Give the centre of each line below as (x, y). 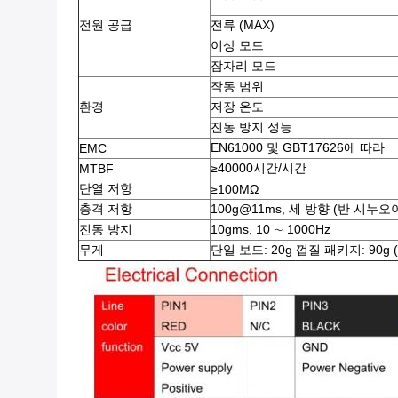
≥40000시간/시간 (259, 168)
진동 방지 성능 (251, 127)
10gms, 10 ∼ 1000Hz (271, 229)
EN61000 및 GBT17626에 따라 (298, 147)
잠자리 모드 (243, 66)
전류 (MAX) (243, 25)
